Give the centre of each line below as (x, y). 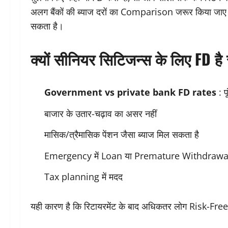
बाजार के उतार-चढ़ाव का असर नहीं (101, 113)
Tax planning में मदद (83, 177)
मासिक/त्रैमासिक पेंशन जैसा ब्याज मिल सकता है (122, 135)
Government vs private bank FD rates (130, 92)
